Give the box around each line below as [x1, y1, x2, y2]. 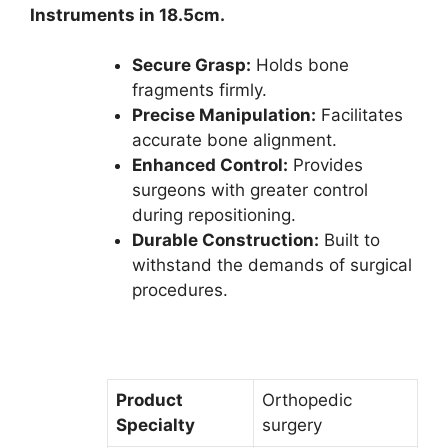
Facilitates [316, 105, 403, 126]
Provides [288, 155, 363, 176]
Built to [319, 230, 380, 251]
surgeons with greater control [132, 180, 368, 201]
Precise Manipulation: [132, 105, 316, 126]
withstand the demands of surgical [132, 255, 412, 276]
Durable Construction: [132, 230, 319, 251]
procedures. [132, 280, 228, 301]
